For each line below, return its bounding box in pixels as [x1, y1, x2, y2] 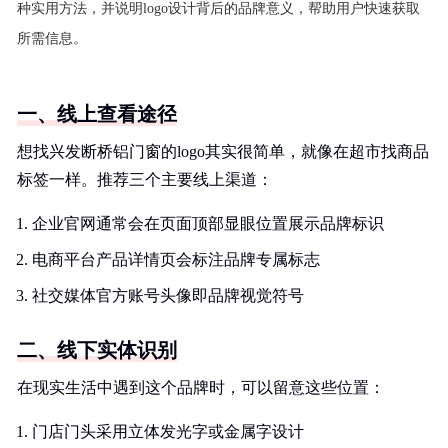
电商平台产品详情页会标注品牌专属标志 [32, 251, 320, 268]
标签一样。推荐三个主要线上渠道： [17, 171, 273, 188]
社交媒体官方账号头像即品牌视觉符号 [32, 287, 304, 304]
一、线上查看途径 [17, 103, 177, 125]
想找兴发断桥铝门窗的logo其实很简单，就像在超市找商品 [17, 143, 429, 160]
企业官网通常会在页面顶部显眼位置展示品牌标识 [32, 215, 384, 232]
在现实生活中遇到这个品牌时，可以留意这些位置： [17, 379, 385, 396]
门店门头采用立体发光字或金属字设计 [32, 423, 304, 440]
